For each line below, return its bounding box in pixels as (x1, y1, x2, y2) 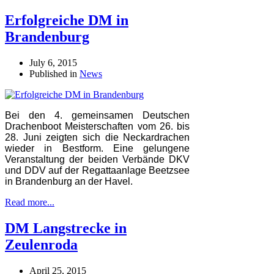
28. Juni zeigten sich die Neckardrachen (5, 131, 190, 143)
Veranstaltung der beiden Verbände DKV (5, 154, 190, 165)
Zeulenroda (5, 236, 78, 253)
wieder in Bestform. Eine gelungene (5, 143, 190, 154)
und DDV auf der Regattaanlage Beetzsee (5, 165, 190, 176)
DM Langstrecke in (5, 220, 127, 236)
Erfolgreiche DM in (5, 12, 128, 28)
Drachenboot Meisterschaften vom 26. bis (5, 120, 190, 131)
